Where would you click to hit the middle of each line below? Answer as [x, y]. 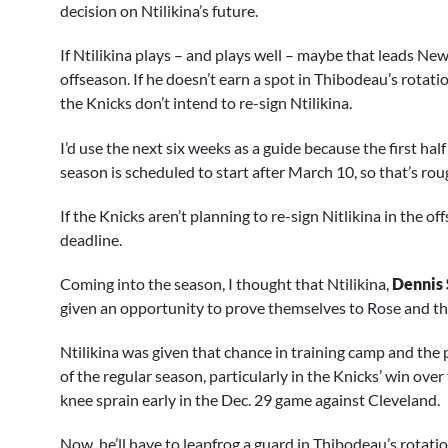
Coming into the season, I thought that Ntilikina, [226, 283]
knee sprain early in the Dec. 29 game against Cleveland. [250, 400]
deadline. [91, 239]
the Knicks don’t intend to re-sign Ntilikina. [206, 103]
